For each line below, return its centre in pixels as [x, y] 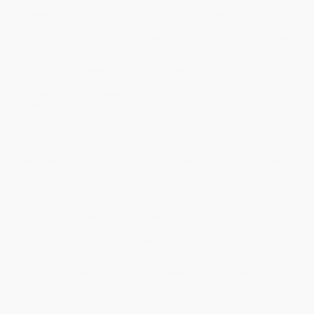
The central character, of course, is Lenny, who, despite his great [153, 273]
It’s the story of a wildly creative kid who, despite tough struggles [155, 127]
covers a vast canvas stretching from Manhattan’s [178, 71]
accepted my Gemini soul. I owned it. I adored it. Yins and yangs [152, 26]
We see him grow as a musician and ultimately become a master [154, 161]
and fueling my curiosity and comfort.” [101, 48]
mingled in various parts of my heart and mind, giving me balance [156, 37]
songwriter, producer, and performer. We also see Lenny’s [140, 172]
